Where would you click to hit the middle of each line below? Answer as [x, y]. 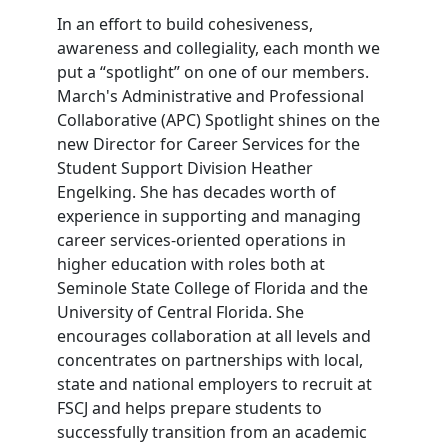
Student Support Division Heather [184, 168]
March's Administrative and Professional [210, 96]
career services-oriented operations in [201, 240]
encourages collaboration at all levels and [213, 336]
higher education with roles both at [190, 264]
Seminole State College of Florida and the [212, 288]
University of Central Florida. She [180, 312]
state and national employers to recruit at [214, 384]
